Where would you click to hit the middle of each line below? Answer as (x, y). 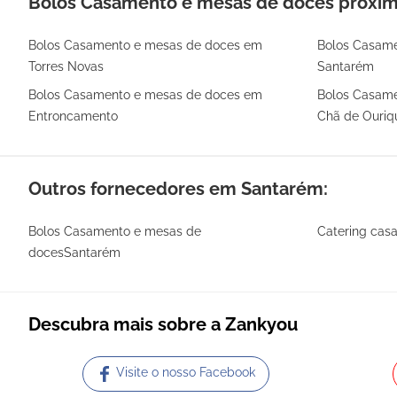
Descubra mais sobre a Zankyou (163, 324)
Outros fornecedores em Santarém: (178, 188)
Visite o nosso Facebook (186, 373)
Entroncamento (73, 116)
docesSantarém (74, 252)
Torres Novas (66, 66)
